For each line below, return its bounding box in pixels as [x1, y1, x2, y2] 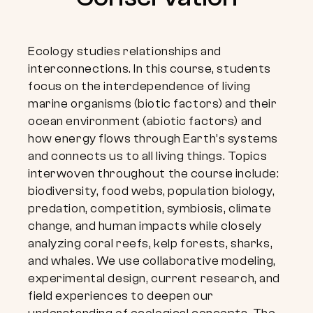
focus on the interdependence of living [28, 79, 251, 94]
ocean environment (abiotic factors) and [28, 114, 262, 129]
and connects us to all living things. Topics [28, 149, 268, 163]
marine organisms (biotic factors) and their [28, 96, 277, 111]
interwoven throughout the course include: [28, 166, 279, 181]
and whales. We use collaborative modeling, [28, 254, 276, 268]
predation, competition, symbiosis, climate [28, 201, 272, 216]
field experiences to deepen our [28, 289, 214, 303]
